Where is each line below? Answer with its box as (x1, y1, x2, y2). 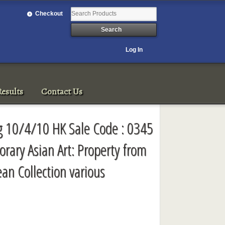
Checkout (35, 10, 63, 17)
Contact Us (41, 85, 83, 97)
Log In (126, 46, 143, 53)
